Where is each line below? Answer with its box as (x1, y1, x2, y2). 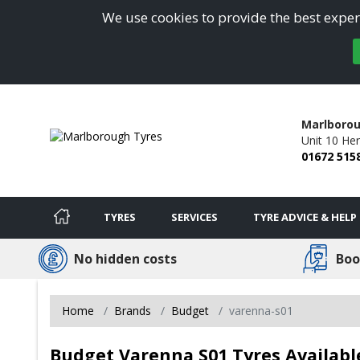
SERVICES (171, 209, 218, 224)
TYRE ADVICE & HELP (253, 209, 357, 224)
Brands (114, 302, 151, 318)
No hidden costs (74, 249, 177, 268)
